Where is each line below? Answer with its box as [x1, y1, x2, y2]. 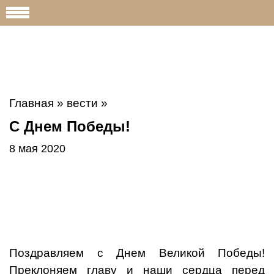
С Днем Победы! [9, 117, 130, 135]
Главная [9, 96, 54, 109]
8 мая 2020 [9, 142, 65, 155]
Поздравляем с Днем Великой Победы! [9, 246, 265, 260]
